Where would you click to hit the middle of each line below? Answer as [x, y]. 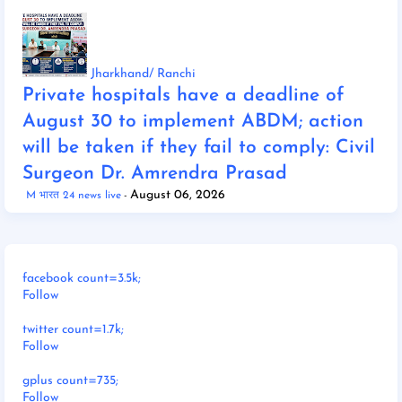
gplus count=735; [70, 380]
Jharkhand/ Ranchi [143, 74]
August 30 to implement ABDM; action [193, 121]
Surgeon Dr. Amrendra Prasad [155, 173]
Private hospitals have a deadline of [183, 95]
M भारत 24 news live [74, 195]
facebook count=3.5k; [82, 278]
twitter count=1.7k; [73, 329]
